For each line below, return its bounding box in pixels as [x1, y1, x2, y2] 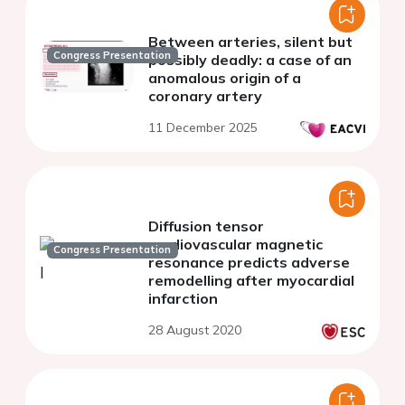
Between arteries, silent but [148, 32, 353, 51]
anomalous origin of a [148, 68, 301, 87]
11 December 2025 [148, 118, 258, 136]
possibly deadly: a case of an [148, 50, 352, 69]
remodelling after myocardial [148, 270, 354, 289]
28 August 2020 [148, 321, 241, 338]
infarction [148, 288, 218, 307]
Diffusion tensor [148, 216, 264, 235]
